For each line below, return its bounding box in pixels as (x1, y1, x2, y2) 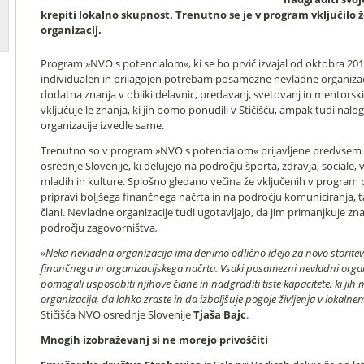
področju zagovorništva (41, 220, 155, 235)
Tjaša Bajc (193, 307, 246, 322)
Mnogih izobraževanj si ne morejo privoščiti (41, 332, 268, 347)
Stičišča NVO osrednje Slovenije (41, 307, 193, 322)
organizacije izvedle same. (41, 118, 164, 132)
